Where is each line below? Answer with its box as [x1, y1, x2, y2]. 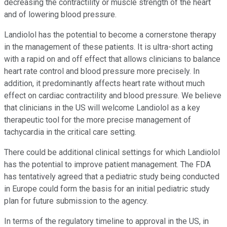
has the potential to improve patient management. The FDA [4, 160, 211, 170]
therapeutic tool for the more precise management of [4, 115, 191, 125]
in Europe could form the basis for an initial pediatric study [4, 184, 210, 194]
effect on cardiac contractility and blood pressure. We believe [4, 91, 221, 101]
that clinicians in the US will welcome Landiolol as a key [4, 103, 200, 113]
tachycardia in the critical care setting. [4, 127, 136, 137]
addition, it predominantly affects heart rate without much [4, 79, 205, 89]
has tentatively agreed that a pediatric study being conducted [4, 172, 219, 182]
